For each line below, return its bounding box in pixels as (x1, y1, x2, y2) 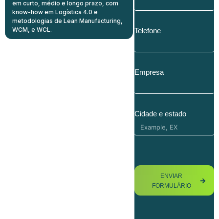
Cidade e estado (134, 109, 187, 118)
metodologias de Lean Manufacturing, (12, 17, 123, 24)
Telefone (134, 26, 161, 35)
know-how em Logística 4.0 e (12, 8, 98, 16)
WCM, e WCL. (12, 25, 52, 33)
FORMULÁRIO (152, 182, 191, 189)
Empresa (134, 67, 164, 76)
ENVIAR (160, 172, 183, 179)
